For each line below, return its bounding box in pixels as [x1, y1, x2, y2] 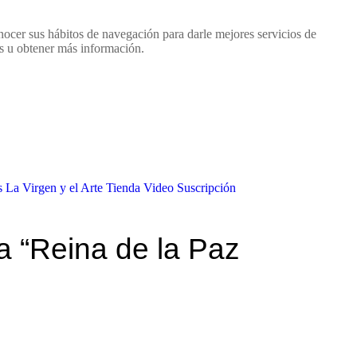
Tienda [105, 180, 140, 194]
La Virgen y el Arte [5, 180, 103, 194]
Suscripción [176, 180, 236, 194]
